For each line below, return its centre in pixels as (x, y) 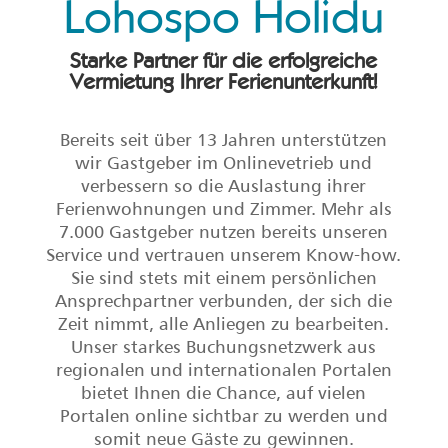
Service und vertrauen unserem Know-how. (224, 254)
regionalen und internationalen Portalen (223, 369)
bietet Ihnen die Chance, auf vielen (224, 392)
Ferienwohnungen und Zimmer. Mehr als (223, 208)
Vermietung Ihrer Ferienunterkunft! (224, 82)
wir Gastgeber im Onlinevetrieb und (224, 162)
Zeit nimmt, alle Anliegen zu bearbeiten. (224, 323)
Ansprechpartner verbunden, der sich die (224, 300)
